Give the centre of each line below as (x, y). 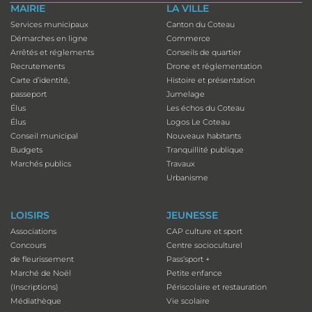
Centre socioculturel (204, 245)
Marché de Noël (41, 273)
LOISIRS (30, 216)
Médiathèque (36, 301)
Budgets (26, 150)
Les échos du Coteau (205, 108)
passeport (29, 94)
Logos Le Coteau (198, 122)
